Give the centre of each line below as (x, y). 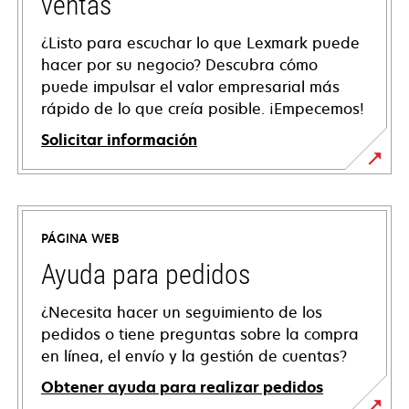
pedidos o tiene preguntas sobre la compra (200, 335)
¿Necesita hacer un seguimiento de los (182, 313)
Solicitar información (119, 140)
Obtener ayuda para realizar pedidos (182, 388)
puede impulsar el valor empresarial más (190, 87)
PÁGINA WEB (80, 239)
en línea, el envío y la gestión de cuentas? (194, 357)
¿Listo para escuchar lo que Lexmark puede (200, 43)
